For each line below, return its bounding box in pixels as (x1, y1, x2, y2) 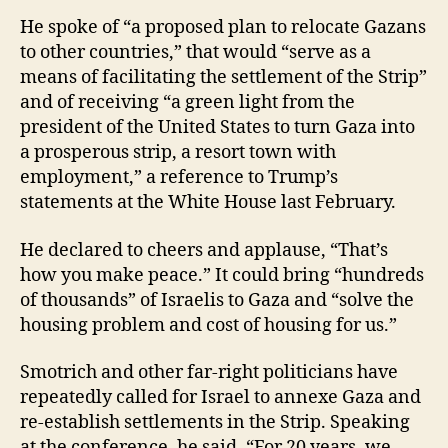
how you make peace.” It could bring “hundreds (20, 263, 424, 287)
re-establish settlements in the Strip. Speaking (20, 411, 410, 435)
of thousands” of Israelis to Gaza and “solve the (20, 288, 414, 312)
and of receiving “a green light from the (20, 91, 355, 115)
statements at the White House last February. (20, 191, 396, 215)
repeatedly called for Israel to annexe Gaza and (20, 386, 421, 410)
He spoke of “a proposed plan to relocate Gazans (20, 16, 426, 40)
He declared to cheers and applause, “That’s (20, 238, 388, 262)
